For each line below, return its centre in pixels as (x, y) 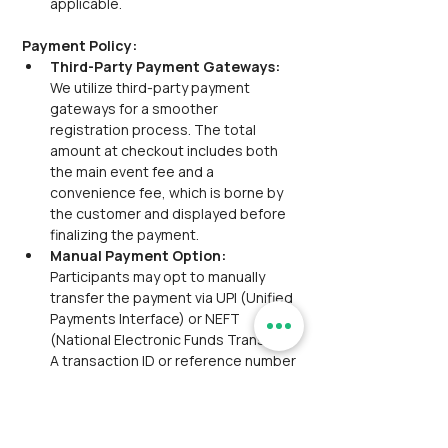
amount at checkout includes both (165, 150)
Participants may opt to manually (159, 276)
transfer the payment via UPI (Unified (173, 297)
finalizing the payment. (124, 234)
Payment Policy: (79, 45)
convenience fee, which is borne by (168, 192)
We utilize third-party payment (151, 87)
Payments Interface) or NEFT (146, 318)
